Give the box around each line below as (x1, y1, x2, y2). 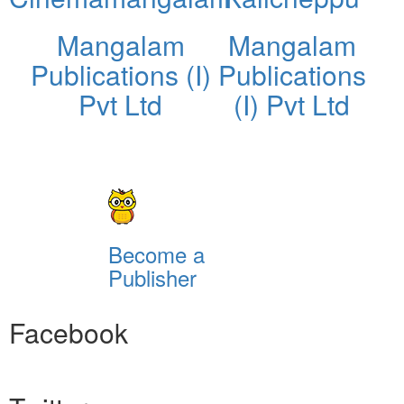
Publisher (107, 261, 197, 293)
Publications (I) (30, 54, 211, 94)
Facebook (9, 312, 128, 352)
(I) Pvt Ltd (234, 84, 350, 124)
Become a (107, 237, 205, 270)
